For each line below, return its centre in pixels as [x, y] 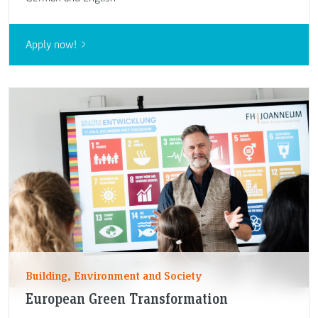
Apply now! [51, 44]
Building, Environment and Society [114, 275]
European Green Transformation [126, 298]
